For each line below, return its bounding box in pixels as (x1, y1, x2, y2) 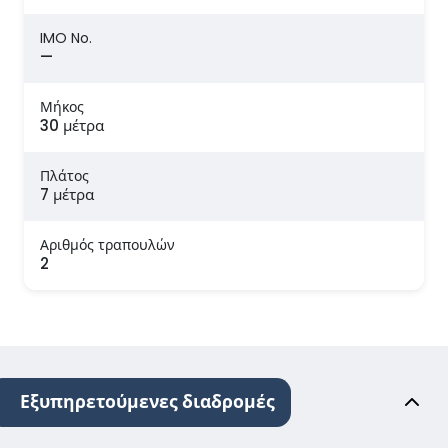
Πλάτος (40, 166, 89, 187)
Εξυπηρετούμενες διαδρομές (20, 390, 275, 415)
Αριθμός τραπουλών (40, 235, 175, 256)
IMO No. (40, 28, 92, 49)
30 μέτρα (40, 115, 104, 137)
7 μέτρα (40, 184, 94, 206)
